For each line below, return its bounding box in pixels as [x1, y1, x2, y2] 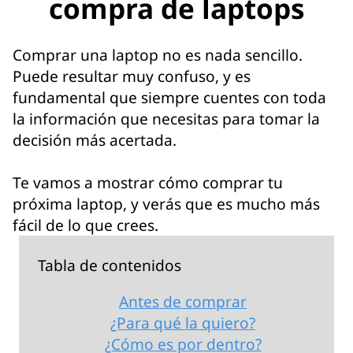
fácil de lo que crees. [13, 214, 158, 236]
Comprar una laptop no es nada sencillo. [13, 44, 303, 65]
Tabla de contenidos [38, 255, 181, 276]
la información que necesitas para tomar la [13, 108, 320, 129]
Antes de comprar [119, 291, 247, 313]
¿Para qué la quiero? [110, 312, 255, 334]
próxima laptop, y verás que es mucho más [13, 193, 320, 214]
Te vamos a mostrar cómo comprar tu [13, 172, 283, 193]
